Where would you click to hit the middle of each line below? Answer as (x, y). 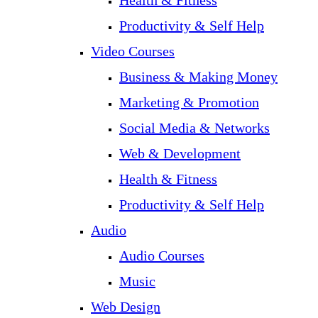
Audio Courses (162, 256)
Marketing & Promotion (189, 102)
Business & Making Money (198, 77)
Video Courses (133, 51)
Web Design (126, 307)
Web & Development (180, 153)
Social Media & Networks (194, 128)
